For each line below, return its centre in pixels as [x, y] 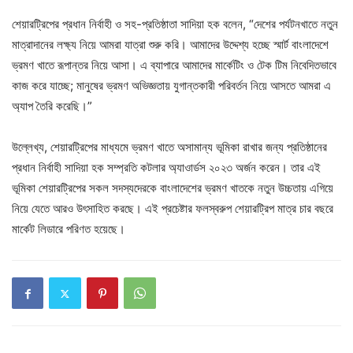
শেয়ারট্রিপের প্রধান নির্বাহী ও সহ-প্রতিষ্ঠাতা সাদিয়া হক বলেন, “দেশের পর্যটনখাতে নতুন [175, 24]
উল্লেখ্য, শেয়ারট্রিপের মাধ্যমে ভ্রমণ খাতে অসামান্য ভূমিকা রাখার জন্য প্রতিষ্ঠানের [169, 147]
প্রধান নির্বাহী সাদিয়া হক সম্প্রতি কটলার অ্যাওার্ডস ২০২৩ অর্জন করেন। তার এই [166, 167]
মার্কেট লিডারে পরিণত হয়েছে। [69, 229]
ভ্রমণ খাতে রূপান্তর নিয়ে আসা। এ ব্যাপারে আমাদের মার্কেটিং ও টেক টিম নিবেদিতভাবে [174, 65]
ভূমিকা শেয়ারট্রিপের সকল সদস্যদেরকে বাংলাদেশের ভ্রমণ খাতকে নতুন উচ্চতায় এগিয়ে [173, 188]
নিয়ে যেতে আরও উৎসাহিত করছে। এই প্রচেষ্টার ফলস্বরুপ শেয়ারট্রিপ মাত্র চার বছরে [173, 208]
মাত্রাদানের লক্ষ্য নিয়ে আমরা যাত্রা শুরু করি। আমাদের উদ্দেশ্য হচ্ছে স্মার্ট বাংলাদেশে [170, 45]
